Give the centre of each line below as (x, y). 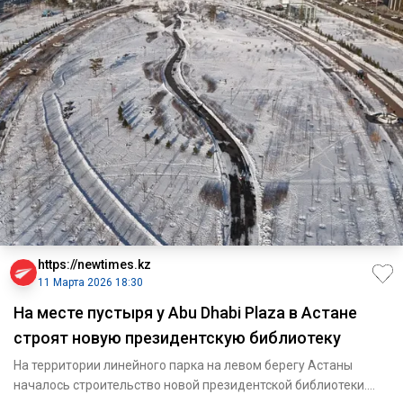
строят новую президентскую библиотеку (177, 337)
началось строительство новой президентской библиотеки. (190, 385)
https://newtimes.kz (94, 264)
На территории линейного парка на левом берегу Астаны (183, 365)
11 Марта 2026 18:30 (90, 282)
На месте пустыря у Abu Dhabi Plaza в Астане (185, 312)
